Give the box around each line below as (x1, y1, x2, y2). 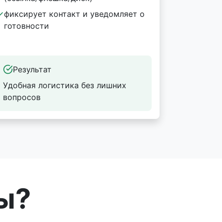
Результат (13, 64, 52, 74)
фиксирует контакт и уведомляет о (4, 9, 145, 19)
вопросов (3, 92, 41, 102)
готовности (4, 21, 49, 31)
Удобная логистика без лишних (3, 80, 126, 90)
